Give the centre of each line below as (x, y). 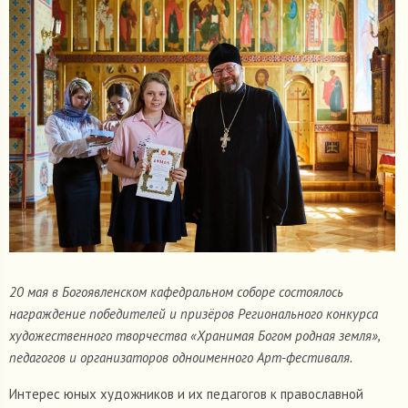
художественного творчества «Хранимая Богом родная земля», (194, 336)
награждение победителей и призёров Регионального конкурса (194, 314)
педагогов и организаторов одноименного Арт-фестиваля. (181, 358)
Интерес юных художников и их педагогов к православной (186, 394)
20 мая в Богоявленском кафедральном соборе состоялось (176, 292)
